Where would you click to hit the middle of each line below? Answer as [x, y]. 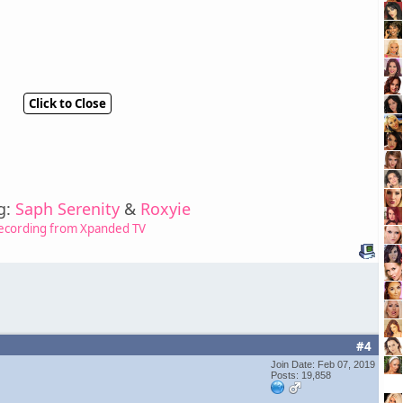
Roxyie [165, 208]
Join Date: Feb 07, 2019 [323, 364]
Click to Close [67, 103]
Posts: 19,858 [301, 375]
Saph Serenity [67, 208]
